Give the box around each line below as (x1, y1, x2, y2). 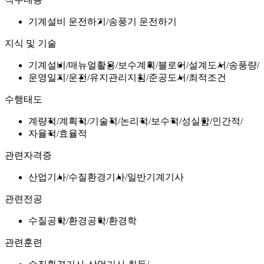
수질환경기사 (68, 172, 125, 183)
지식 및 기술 (5, 38, 57, 49)
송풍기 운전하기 (108, 16, 177, 27)
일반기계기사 (127, 172, 184, 183)
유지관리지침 (90, 72, 146, 83)
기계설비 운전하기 (28, 16, 106, 27)
